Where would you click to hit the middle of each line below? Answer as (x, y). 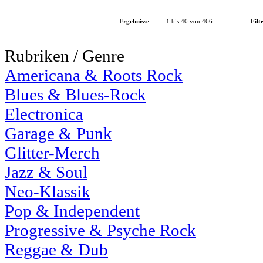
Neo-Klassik (48, 191)
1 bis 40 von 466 (189, 21)
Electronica (44, 114)
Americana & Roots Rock (94, 75)
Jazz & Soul (46, 172)
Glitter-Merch (52, 153)
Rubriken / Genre (65, 56)
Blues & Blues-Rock (75, 95)
